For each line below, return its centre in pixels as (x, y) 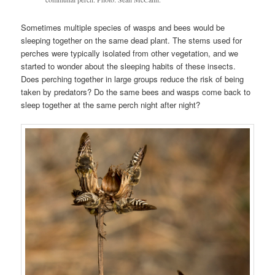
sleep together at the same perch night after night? (111, 104)
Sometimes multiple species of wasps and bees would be (123, 27)
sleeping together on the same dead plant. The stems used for (132, 40)
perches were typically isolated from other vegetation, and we (130, 53)
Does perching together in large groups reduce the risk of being (133, 79)
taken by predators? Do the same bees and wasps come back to (136, 91)
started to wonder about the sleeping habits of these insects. (129, 66)
